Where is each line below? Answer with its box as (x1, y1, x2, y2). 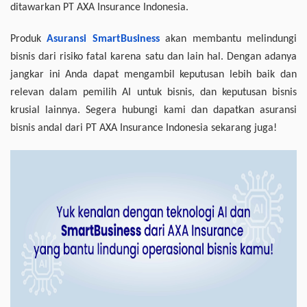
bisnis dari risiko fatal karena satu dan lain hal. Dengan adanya (10, 51, 297, 63)
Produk (10, 34, 47, 45)
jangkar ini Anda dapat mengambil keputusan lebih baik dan (10, 69, 297, 81)
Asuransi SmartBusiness (47, 34, 160, 45)
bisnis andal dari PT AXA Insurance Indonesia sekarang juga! (10, 123, 277, 134)
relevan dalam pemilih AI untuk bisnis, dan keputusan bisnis (10, 87, 297, 99)
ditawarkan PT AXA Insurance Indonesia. (10, 2, 188, 14)
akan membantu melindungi (159, 34, 297, 45)
